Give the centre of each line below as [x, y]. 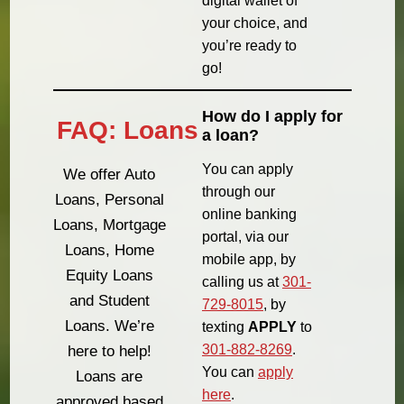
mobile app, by [249, 259]
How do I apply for [272, 116]
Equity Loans [109, 276]
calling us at [242, 281]
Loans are [110, 377]
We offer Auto [110, 175]
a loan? [230, 135]
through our [239, 191]
